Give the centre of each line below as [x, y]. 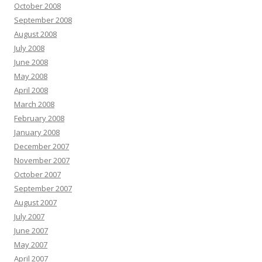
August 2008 [35, 34]
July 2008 [29, 48]
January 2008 [37, 132]
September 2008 [43, 20]
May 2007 [31, 245]
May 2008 [31, 76]
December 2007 [42, 146]
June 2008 [31, 62]
